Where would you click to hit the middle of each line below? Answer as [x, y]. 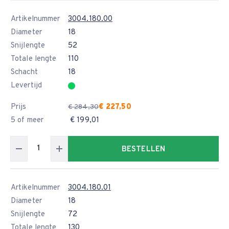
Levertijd [26, 86]
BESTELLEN [143, 150]
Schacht [24, 72]
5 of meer [27, 120]
